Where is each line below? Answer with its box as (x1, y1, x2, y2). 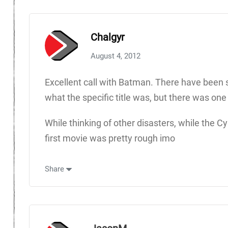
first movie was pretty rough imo (45, 132, 175, 144)
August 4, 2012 (91, 51, 140, 61)
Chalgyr (91, 31, 125, 43)
